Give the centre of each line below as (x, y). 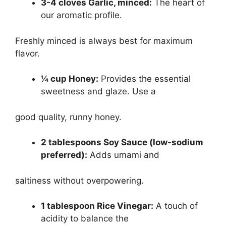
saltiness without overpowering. (79, 180)
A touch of (176, 206)
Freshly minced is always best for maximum (104, 41)
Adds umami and (123, 155)
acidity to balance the (85, 219)
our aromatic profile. (81, 15)
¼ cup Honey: (70, 79)
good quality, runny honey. (68, 117)
